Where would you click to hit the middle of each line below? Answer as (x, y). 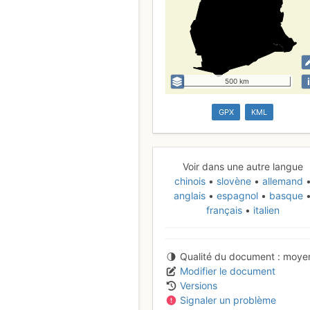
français (225, 210)
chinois (191, 181)
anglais (191, 196)
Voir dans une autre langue (243, 167)
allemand (282, 181)
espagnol (238, 196)
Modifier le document (228, 271)
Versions (199, 286)
